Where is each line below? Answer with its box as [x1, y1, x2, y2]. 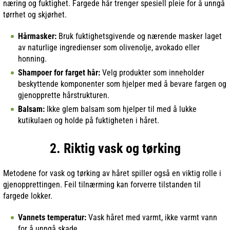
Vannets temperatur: [18, 212, 86, 222]
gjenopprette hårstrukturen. [18, 90, 109, 100]
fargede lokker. [3, 190, 52, 201]
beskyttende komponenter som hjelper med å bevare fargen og [18, 79, 226, 89]
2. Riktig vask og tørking [49, 140, 181, 156]
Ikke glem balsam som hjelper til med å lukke [45, 104, 197, 114]
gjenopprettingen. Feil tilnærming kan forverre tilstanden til [3, 179, 201, 189]
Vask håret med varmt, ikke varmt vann [86, 212, 217, 222]
